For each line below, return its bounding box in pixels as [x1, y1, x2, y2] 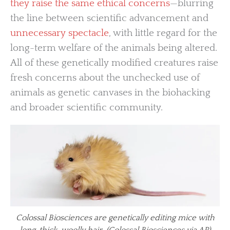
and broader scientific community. [10, 102, 163, 113]
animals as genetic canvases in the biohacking [10, 87, 210, 99]
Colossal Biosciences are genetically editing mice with [15, 213, 215, 222]
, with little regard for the [109, 28, 217, 39]
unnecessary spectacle [10, 28, 109, 39]
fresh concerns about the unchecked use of [10, 72, 200, 84]
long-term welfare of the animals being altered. [10, 43, 217, 54]
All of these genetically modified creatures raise [10, 57, 218, 69]
